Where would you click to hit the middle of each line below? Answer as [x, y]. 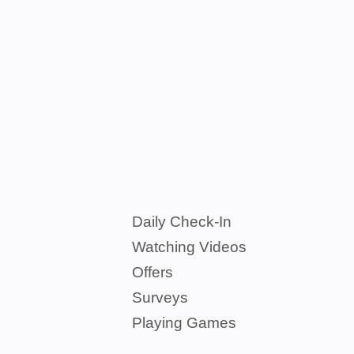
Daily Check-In [182, 222]
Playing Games [184, 323]
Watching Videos [189, 247]
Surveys [160, 298]
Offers [153, 272]
